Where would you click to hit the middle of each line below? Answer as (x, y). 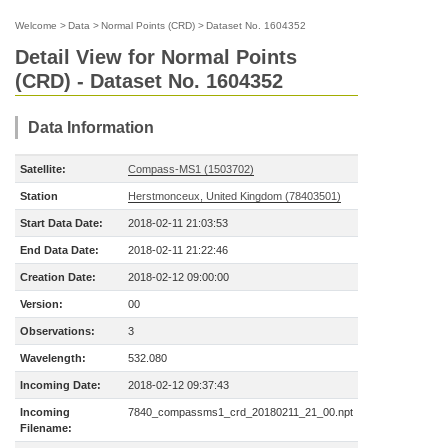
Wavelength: (53, 358)
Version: (41, 304)
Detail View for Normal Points (156, 57)
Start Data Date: (61, 223)
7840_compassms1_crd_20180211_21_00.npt (240, 412)
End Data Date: (59, 250)
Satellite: (43, 169)
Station (39, 196)
